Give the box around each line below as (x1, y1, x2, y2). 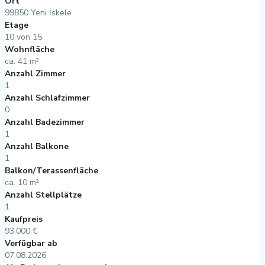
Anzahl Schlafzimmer (5, 92, 90, 104)
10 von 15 (5, 31, 42, 43)
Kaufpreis (5, 213, 43, 225)
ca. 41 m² (5, 55, 39, 67)
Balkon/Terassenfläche (5, 164, 98, 176)
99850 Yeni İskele (5, 7, 72, 18)
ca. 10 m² (5, 176, 39, 188)
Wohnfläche (5, 43, 54, 55)
